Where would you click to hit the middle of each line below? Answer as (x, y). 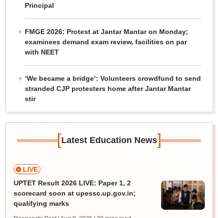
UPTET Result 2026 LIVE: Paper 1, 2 (72, 183)
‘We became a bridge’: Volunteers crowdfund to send (113, 78)
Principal (39, 5)
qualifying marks (41, 203)
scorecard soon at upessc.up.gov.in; (74, 193)
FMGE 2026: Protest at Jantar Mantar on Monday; (106, 32)
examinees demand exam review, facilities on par (106, 42)
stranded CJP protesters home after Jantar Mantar (108, 89)
